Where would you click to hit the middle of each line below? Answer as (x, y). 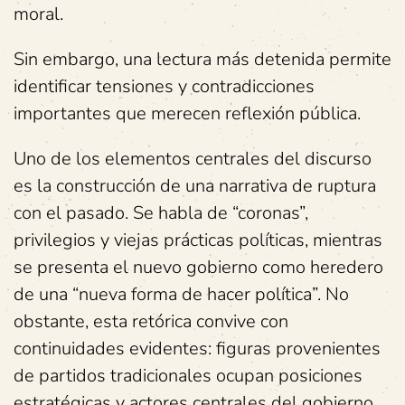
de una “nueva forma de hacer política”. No (181, 294)
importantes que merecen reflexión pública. (187, 113)
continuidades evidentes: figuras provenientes (197, 348)
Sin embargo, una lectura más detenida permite (202, 59)
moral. (38, 14)
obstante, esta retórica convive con (151, 321)
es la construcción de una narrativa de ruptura (195, 186)
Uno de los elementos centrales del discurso (193, 159)
